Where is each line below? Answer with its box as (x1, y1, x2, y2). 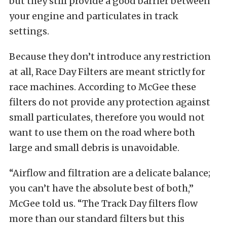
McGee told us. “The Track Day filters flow (9, 198, 198, 209)
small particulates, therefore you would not (9, 111, 205, 123)
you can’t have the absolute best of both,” (9, 182, 194, 194)
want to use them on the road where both (9, 127, 195, 138)
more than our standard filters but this (9, 213, 184, 224)
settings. (9, 25, 49, 37)
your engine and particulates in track (9, 10, 178, 22)
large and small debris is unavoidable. (9, 142, 179, 154)
